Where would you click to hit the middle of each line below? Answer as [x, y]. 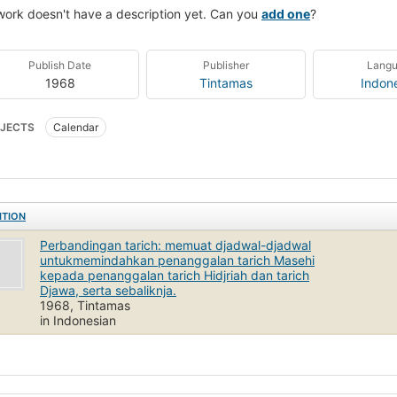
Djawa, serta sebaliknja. [108, 290]
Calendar [76, 127]
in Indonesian [78, 320]
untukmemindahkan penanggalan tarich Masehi [177, 260]
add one [286, 13]
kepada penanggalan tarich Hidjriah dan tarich [175, 275]
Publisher [226, 65]
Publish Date [60, 65]
